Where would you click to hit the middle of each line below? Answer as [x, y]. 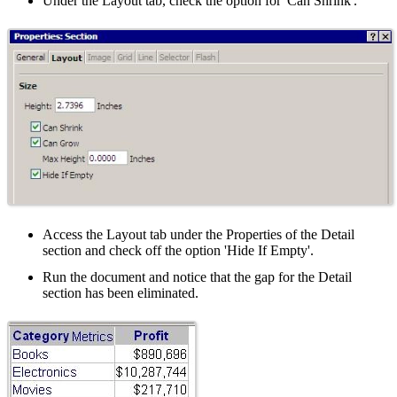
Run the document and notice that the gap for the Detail [197, 277]
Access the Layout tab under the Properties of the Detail [198, 235]
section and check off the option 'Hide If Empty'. [178, 251]
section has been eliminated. [121, 293]
